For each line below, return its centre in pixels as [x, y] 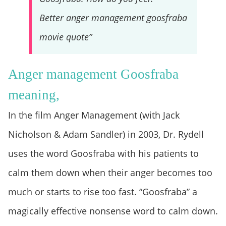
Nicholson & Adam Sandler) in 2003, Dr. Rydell [106, 134]
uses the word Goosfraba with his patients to [103, 153]
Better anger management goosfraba [113, 17]
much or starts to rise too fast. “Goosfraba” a [103, 191]
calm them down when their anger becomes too [110, 172]
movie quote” [65, 37]
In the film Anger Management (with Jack [94, 115]
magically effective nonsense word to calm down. [113, 211]
